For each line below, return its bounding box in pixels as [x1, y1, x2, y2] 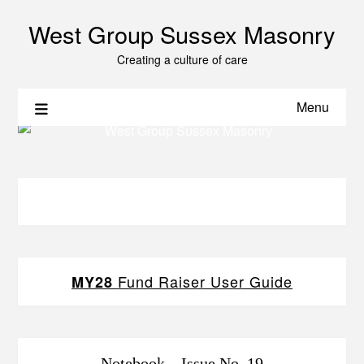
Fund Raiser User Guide [113, 271, 292, 292]
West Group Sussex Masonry [28, 17, 336, 50]
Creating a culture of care [116, 51, 248, 67]
